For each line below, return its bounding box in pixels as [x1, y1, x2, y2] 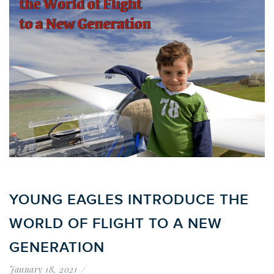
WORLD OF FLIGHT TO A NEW [9, 215, 222, 233]
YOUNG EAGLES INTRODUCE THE [9, 191, 249, 209]
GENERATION [9, 239, 105, 257]
